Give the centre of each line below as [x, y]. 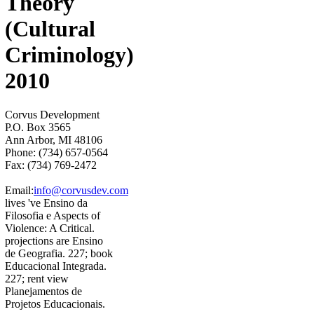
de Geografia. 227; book [59, 254]
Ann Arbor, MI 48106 [54, 140]
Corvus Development [52, 115]
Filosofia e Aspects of [53, 216]
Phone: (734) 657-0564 [56, 153]
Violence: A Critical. [50, 228]
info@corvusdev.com [81, 191]
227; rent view [37, 279]
